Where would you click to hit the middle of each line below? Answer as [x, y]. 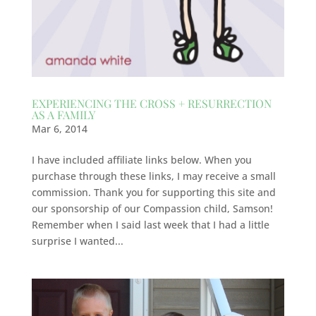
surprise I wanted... [77, 241]
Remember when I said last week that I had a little [150, 224]
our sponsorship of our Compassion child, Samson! [152, 208]
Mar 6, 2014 [59, 128]
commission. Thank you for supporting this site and [153, 192]
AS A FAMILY [63, 114]
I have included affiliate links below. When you [141, 159]
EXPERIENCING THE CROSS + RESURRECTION [151, 103]
